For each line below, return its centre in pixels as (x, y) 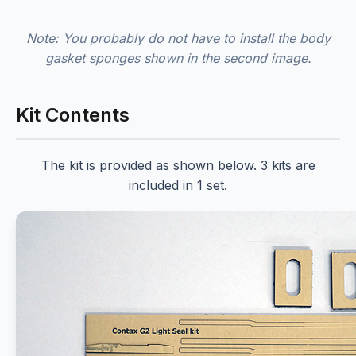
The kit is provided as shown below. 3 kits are (178, 166)
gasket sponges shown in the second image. (178, 58)
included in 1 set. (178, 186)
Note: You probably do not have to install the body (178, 39)
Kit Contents (73, 115)
